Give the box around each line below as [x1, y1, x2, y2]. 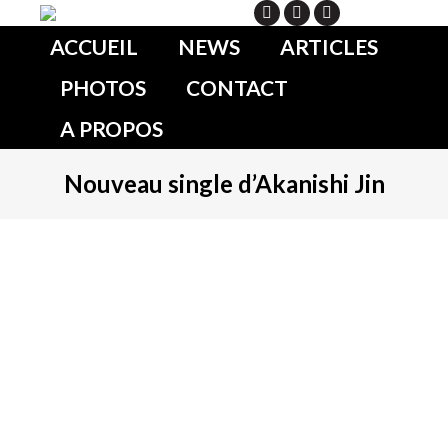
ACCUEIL [50, 34, 138, 59]
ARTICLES [280, 34, 378, 59]
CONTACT [186, 75, 288, 100]
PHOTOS [60, 75, 146, 100]
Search [365, 4, 408, 21]
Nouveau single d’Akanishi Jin [63, 169, 385, 198]
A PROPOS [60, 116, 163, 141]
